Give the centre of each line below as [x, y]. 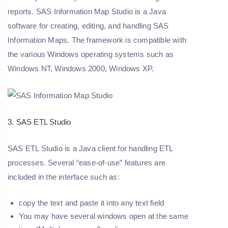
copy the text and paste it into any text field [92, 203]
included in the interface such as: [64, 177]
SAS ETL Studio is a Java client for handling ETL [90, 149]
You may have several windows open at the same [104, 216]
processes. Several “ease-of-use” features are [87, 163]
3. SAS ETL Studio [39, 122]
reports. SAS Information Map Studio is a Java [87, 12]
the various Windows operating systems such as [91, 54]
